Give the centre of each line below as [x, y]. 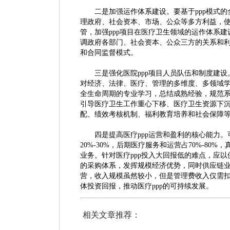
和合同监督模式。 [109, 53]
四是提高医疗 [116, 135]
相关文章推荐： [111, 215]
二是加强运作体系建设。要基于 [145, 12]
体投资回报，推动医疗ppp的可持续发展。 [147, 186]
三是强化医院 [116, 73]
